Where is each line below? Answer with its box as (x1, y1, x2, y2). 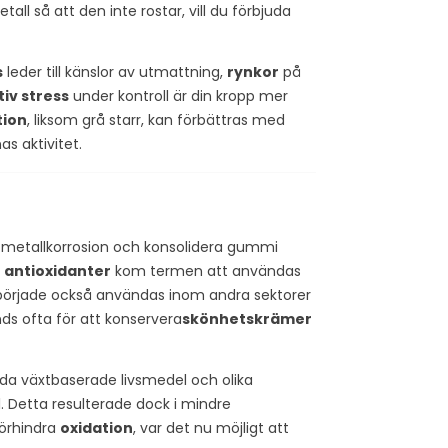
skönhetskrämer (182, 308, 312, 329)
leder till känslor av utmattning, (3, 61, 227, 82)
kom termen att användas (111, 260, 301, 281)
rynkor (227, 61, 279, 82)
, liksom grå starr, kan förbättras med (27, 109, 285, 130)
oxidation (60, 417, 133, 438)
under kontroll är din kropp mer (69, 85, 288, 106)
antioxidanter (4, 260, 111, 281)
